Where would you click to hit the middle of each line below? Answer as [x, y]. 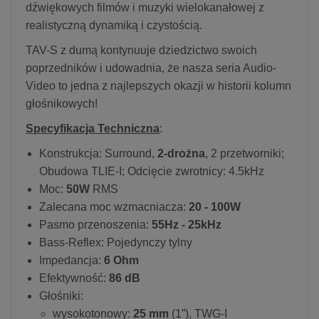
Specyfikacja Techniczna [93, 128]
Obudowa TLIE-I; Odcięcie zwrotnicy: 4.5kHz [152, 171]
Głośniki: [61, 296]
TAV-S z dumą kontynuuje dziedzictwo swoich [141, 50]
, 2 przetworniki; [245, 153]
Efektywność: [73, 278]
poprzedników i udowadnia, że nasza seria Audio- [151, 68]
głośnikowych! [62, 103]
